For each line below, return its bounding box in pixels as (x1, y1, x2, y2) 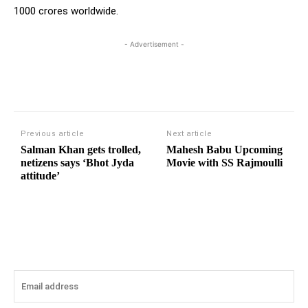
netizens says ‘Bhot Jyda (21, 157, 134, 169)
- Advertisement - (124, 40, 184, 49)
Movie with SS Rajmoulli (166, 157, 283, 169)
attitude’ (21, 170, 60, 182)
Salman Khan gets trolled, (21, 144, 141, 156)
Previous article (21, 129, 84, 139)
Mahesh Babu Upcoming (166, 144, 283, 156)
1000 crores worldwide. (14, 5, 118, 18)
